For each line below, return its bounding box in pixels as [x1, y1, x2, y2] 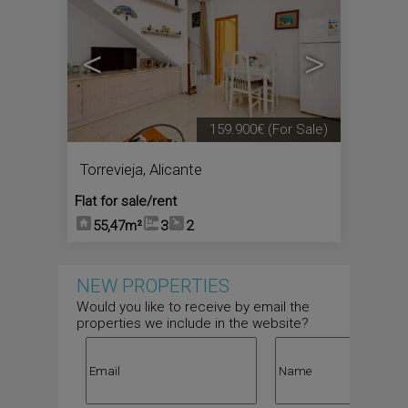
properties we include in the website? [76, 315, 309, 331]
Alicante [149, 160, 202, 178]
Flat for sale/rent [75, 193, 177, 209]
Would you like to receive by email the [76, 299, 310, 315]
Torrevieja [80, 160, 143, 178]
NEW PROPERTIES [76, 275, 229, 297]
